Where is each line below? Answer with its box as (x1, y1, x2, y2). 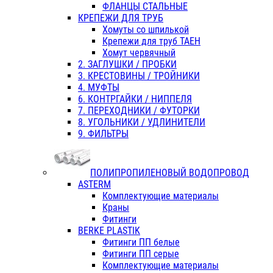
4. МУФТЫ (78, 82, 119, 94)
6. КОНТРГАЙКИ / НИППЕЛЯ (78, 93, 192, 105)
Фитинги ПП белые (102, 236, 180, 249)
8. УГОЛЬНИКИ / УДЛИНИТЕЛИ (78, 116, 205, 129)
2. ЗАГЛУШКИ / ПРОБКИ (78, 58, 177, 71)
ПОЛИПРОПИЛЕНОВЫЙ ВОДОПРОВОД (90, 167, 249, 179)
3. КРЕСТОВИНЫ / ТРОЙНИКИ (78, 70, 200, 82)
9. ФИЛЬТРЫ (78, 128, 129, 140)
